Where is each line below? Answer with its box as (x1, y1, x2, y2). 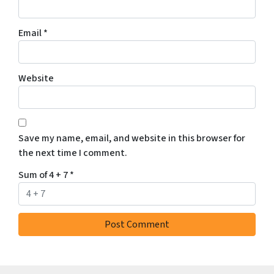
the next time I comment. (18, 146, 127, 160)
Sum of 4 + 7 (18, 168, 70, 182)
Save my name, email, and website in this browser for (18, 131, 245, 146)
